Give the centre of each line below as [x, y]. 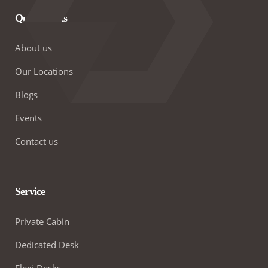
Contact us [36, 141]
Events [28, 118]
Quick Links [41, 18]
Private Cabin [42, 221]
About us [33, 48]
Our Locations [44, 71]
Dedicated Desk [47, 244]
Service [30, 191]
